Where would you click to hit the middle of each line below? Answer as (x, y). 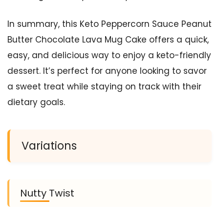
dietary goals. (36, 102)
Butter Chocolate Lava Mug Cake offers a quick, (108, 39)
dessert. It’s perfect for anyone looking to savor (107, 71)
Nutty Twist (47, 193)
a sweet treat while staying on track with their (104, 86)
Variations (49, 145)
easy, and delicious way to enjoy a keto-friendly (109, 55)
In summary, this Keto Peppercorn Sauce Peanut (109, 24)
